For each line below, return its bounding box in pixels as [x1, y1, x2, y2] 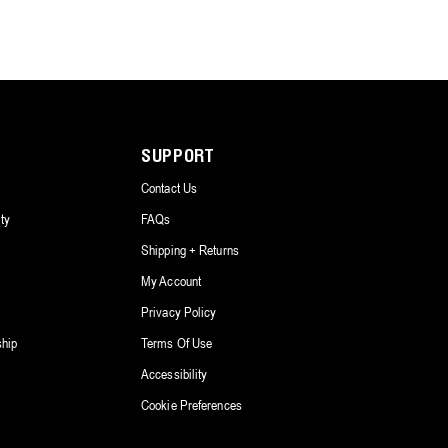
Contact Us [141, 179, 198, 196]
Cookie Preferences [141, 396, 242, 413]
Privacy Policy [141, 303, 217, 320]
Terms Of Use [141, 334, 213, 351]
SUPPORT [141, 148, 215, 166]
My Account [141, 272, 202, 289]
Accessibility [141, 365, 208, 382]
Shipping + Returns [141, 241, 239, 258]
